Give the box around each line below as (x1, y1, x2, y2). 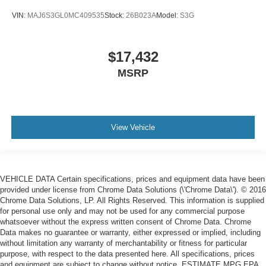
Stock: (104, 11, 126, 20)
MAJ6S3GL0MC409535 (27, 11, 104, 20)
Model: (156, 11, 180, 20)
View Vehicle (111, 123, 155, 132)
